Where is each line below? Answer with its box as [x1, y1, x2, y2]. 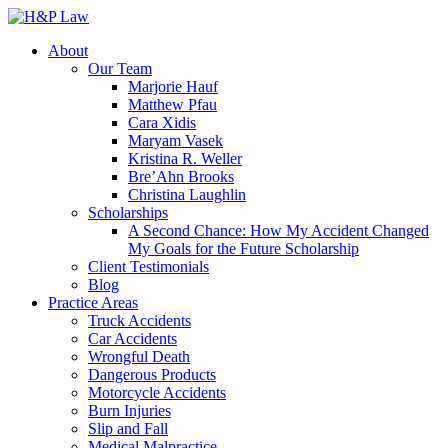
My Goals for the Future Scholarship [128, 240, 359, 257]
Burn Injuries [88, 402, 171, 419]
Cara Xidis [128, 114, 196, 131]
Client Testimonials [88, 258, 209, 275]
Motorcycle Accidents [88, 384, 226, 401]
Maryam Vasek [128, 132, 223, 149]
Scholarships [88, 204, 168, 221]
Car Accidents [88, 330, 177, 347]
